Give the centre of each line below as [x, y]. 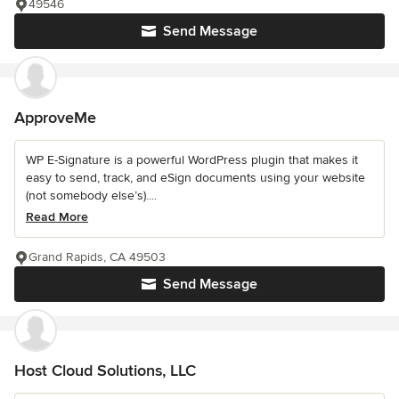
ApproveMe [55, 118]
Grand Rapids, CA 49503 [97, 257]
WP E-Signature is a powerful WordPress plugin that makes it [192, 160]
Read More [57, 217]
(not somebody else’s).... [91, 196]
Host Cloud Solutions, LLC [105, 371]
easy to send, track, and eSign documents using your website [195, 178]
